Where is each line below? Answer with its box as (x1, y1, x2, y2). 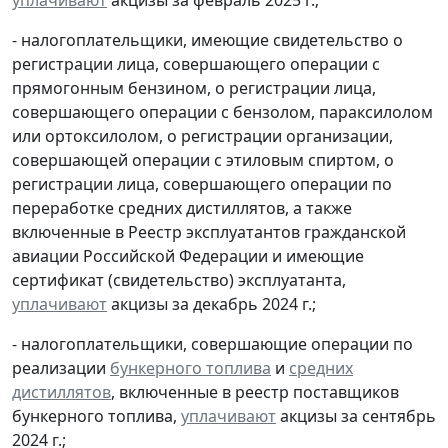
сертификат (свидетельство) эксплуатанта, (12, 268, 346, 291)
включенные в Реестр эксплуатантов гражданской (12, 220, 406, 243)
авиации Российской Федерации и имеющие (12, 244, 364, 267)
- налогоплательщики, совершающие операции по (12, 332, 413, 355)
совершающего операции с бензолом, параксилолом (12, 100, 433, 123)
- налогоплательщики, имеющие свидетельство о (12, 28, 403, 51)
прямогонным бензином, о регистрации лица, (12, 76, 376, 99)
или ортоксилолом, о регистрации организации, (12, 124, 393, 147)
